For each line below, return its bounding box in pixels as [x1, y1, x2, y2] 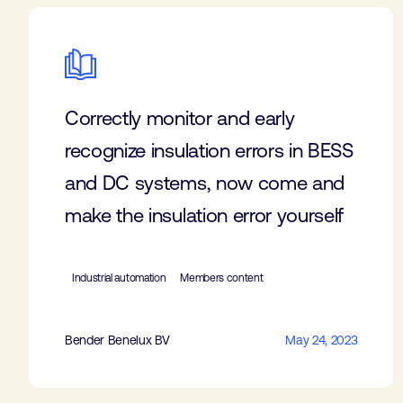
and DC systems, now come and [65, 172, 345, 194]
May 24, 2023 [285, 333, 358, 347]
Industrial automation [72, 272, 166, 284]
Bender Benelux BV [65, 333, 170, 347]
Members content [180, 272, 264, 284]
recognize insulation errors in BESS [65, 139, 354, 162]
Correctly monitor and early [65, 107, 295, 130]
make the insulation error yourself [65, 204, 345, 227]
